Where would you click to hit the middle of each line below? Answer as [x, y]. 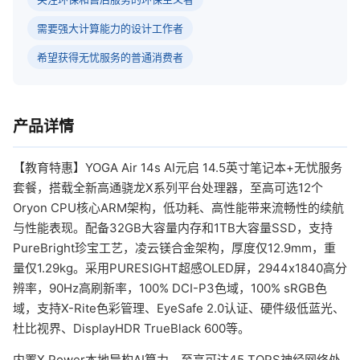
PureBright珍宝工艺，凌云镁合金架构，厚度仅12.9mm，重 [174, 248]
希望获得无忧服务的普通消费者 [110, 57]
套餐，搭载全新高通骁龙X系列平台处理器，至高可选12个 [168, 188]
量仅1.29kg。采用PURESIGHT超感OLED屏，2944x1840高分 [180, 268]
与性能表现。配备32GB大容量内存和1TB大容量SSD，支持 [173, 228]
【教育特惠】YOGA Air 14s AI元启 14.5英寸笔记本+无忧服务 [178, 168]
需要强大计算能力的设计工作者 [110, 28]
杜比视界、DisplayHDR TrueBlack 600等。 [131, 328]
